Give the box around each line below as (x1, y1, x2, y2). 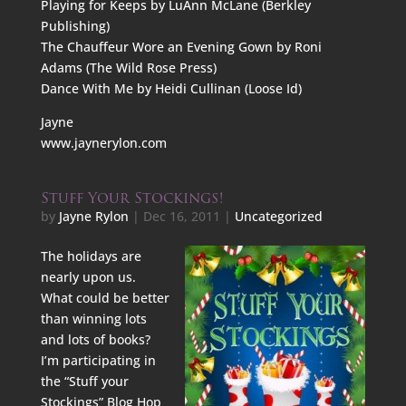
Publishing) (40, 17, 110, 34)
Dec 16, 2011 (142, 208, 220, 225)
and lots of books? (40, 331, 150, 348)
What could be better (40, 289, 169, 306)
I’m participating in (40, 352, 156, 369)
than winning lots (40, 310, 147, 327)
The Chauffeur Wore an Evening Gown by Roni (40, 38, 322, 55)
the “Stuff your (40, 372, 129, 390)
